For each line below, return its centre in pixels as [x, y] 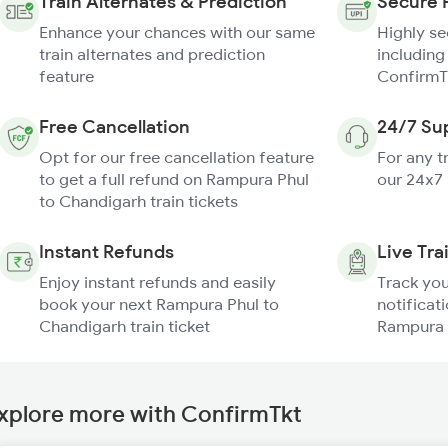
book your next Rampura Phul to [159, 304]
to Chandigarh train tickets [138, 201]
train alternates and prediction [152, 54]
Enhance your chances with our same [177, 32]
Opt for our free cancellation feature [176, 157]
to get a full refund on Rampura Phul [174, 179]
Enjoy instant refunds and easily [157, 282]
